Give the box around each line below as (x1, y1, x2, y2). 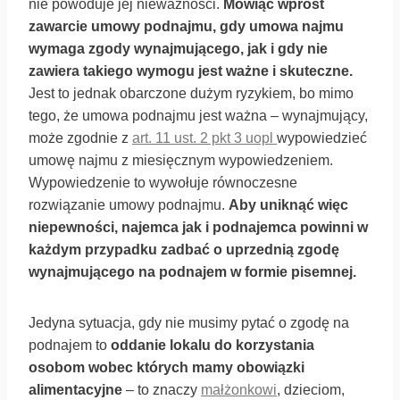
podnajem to (29, 337, 111, 353)
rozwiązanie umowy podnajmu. (29, 197, 229, 212)
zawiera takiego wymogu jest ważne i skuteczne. (29, 63, 353, 79)
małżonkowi (201, 382, 277, 397)
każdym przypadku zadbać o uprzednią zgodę (29, 242, 339, 257)
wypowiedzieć (277, 130, 367, 146)
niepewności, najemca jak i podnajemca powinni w (29, 220, 368, 235)
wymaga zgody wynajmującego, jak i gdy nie (29, 41, 328, 56)
